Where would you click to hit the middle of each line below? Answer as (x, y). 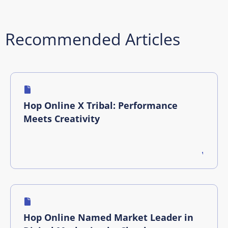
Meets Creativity (62, 118)
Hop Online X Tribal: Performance (101, 105)
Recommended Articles (93, 39)
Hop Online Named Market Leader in (108, 217)
